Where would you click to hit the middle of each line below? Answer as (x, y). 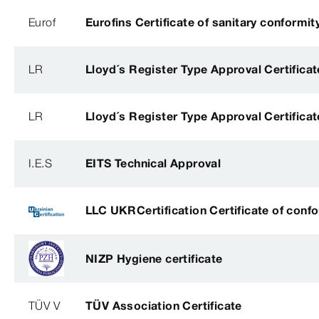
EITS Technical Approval (153, 163)
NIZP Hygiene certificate (154, 258)
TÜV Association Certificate (164, 306)
